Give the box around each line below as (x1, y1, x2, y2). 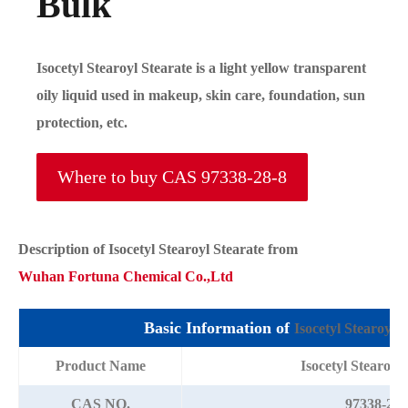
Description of (18, 241, 108, 258)
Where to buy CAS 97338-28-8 (57, 167, 287, 188)
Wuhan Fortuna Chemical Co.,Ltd (18, 269, 233, 285)
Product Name (55, 358, 146, 374)
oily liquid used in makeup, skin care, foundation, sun (36, 87, 365, 103)
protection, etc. (36, 114, 127, 130)
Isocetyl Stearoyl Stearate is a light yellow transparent (36, 59, 366, 76)
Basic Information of (144, 319, 294, 338)
